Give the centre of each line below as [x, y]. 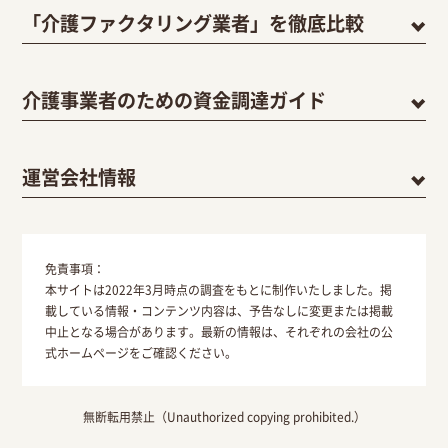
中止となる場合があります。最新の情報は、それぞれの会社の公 [218, 331]
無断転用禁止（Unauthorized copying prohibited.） [224, 417]
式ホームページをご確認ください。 [140, 352]
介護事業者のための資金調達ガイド [174, 100]
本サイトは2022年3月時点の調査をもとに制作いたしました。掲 [218, 289]
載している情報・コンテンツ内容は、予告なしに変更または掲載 [218, 310]
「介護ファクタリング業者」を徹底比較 [193, 23]
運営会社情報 [79, 176]
